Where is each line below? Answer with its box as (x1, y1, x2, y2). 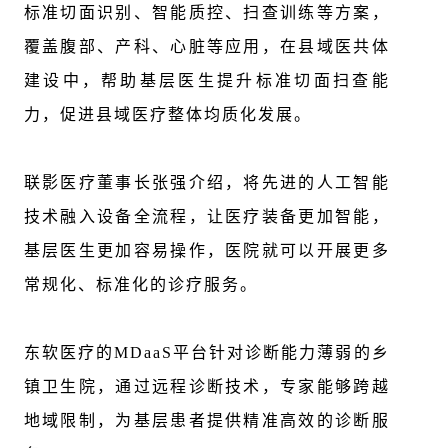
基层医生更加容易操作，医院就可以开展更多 (23, 242, 390, 259)
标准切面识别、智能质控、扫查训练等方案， (23, 4, 390, 21)
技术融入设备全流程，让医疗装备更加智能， (23, 208, 390, 225)
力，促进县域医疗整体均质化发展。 (23, 106, 312, 123)
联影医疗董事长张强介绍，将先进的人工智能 (23, 174, 390, 191)
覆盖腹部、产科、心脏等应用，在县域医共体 (23, 38, 390, 55)
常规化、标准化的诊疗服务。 (23, 276, 258, 293)
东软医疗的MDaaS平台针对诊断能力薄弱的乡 (23, 344, 390, 361)
